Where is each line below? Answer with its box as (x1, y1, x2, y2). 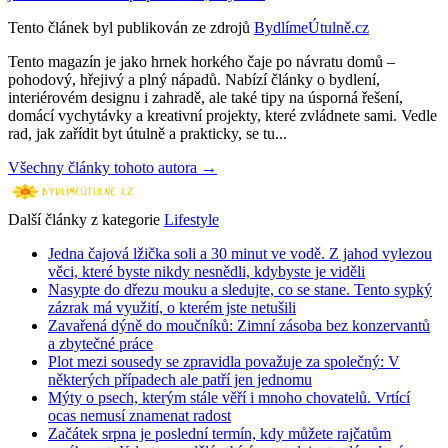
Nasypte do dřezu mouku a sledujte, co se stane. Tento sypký (48, 281, 432, 299)
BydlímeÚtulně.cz (254, 19, 369, 37)
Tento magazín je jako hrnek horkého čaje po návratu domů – (8, 53, 395, 71)
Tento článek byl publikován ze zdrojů (8, 19, 250, 37)
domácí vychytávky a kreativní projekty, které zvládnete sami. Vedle (8, 107, 437, 125)
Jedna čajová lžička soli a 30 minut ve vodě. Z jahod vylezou (48, 245, 432, 263)
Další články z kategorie (8, 211, 160, 229)
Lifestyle (164, 211, 219, 229)
